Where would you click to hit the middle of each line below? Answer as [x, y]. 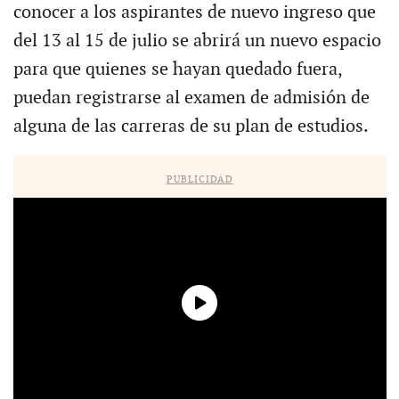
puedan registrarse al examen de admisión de [191, 98]
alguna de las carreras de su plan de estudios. [191, 126]
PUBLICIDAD [199, 179]
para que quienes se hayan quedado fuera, [177, 69]
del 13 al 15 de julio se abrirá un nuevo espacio [197, 41]
